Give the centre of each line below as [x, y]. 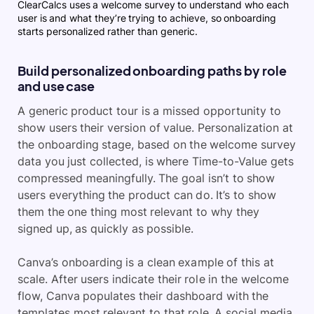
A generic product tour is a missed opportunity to [149, 110]
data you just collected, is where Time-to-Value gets [156, 161]
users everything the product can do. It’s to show [147, 194]
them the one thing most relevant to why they [138, 211]
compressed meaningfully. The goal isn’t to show [146, 178]
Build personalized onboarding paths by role [152, 70]
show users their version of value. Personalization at [155, 127]
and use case [56, 86]
